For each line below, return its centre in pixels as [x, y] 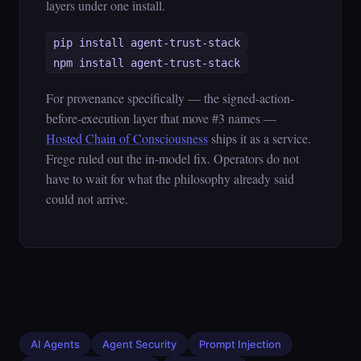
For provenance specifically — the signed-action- [170, 98]
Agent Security [139, 344]
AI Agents [55, 344]
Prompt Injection [240, 344]
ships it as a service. [259, 138]
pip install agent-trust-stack [147, 43]
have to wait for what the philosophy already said [170, 178]
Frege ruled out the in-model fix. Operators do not [172, 158]
